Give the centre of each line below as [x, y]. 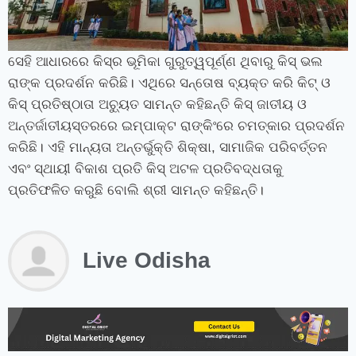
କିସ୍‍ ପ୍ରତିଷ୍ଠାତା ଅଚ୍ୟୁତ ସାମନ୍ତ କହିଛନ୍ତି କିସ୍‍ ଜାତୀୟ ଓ [157, 104]
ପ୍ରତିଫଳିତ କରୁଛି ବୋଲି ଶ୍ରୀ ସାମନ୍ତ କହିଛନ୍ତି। [136, 190]
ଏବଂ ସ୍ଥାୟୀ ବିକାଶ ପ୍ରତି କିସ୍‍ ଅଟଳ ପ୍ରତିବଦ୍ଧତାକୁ [145, 168]
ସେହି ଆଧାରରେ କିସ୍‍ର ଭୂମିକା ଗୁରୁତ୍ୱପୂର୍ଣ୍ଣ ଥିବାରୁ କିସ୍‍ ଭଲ [165, 61]
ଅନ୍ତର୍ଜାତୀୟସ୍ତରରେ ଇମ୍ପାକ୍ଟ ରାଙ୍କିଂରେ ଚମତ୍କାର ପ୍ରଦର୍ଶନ [176, 126]
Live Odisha [147, 261]
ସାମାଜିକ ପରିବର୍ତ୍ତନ [273, 147]
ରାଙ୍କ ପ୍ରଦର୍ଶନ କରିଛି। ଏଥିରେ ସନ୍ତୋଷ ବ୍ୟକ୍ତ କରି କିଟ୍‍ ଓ [169, 83]
